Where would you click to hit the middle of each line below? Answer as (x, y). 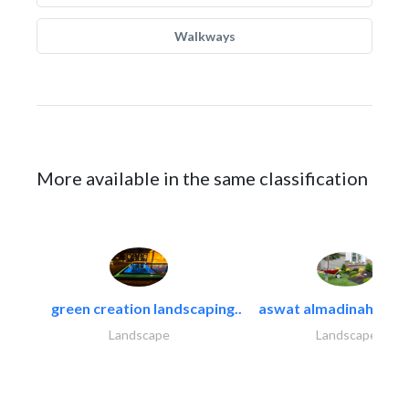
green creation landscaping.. (147, 308)
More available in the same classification (202, 178)
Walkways (204, 36)
